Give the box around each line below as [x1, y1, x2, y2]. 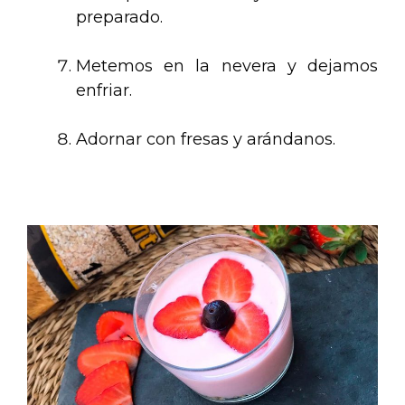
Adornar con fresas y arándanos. [76, 128, 335, 149]
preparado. [76, 6, 163, 27]
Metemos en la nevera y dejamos [76, 55, 378, 76]
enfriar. [76, 80, 132, 100]
